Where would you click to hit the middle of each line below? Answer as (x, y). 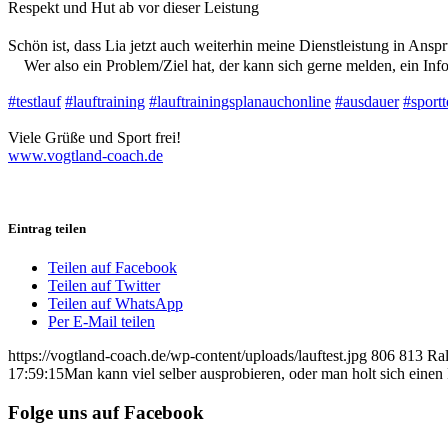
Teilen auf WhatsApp (115, 304)
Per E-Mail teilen (101, 322)
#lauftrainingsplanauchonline (240, 101)
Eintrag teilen (47, 228)
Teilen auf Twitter (104, 286)
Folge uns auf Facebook (106, 412)
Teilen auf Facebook (112, 268)
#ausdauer (367, 101)
